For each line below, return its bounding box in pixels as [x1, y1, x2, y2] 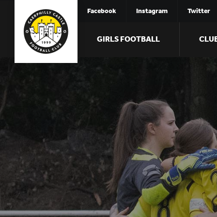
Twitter [187, 7, 210, 15]
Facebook [87, 7, 116, 15]
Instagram [136, 7, 168, 15]
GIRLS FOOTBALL [97, 34, 160, 44]
